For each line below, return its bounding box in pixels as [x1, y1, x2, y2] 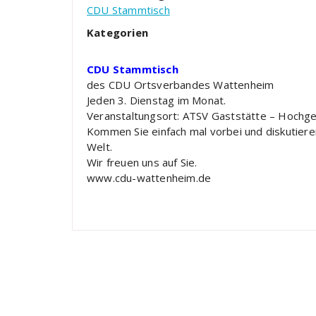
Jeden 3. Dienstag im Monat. [87, 93, 226, 107]
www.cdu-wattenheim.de [87, 171, 212, 185]
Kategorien [87, 25, 148, 39]
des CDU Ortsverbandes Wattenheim [87, 78, 274, 92]
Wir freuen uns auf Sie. [87, 155, 197, 169]
